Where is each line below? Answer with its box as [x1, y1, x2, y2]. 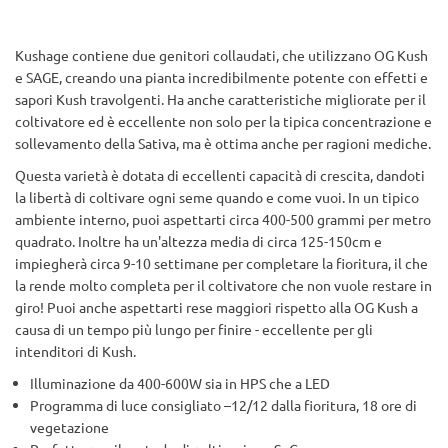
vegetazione [30, 418, 109, 436]
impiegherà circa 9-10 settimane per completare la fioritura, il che [15, 254, 428, 272]
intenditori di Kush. [15, 342, 136, 360]
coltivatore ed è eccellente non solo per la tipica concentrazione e [15, 112, 432, 130]
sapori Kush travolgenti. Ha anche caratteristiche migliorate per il [15, 90, 426, 108]
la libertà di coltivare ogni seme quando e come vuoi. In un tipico [15, 188, 419, 206]
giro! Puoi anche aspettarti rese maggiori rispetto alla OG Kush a [15, 298, 418, 316]
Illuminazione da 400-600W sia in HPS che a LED [30, 374, 330, 392]
